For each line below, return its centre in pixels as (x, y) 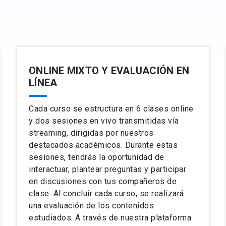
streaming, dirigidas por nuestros (91, 133)
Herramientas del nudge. (172, 16)
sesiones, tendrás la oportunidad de (97, 157)
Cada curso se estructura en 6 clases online (111, 109)
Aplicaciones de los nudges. (177, 27)
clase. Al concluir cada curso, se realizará (106, 193)
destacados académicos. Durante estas (103, 145)
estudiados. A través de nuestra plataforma (110, 218)
